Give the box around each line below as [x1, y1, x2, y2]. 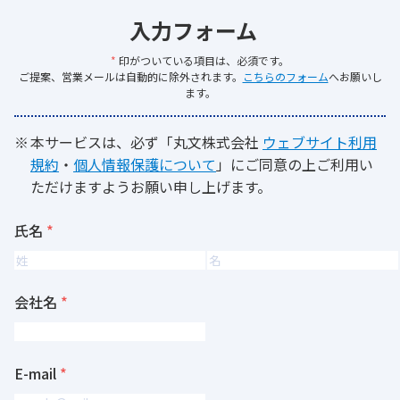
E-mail [14, 362, 56, 384]
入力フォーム [129, 14, 257, 46]
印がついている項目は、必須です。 [116, 53, 289, 68]
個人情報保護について [73, 154, 216, 175]
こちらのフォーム [242, 69, 329, 84]
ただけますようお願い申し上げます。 [30, 176, 271, 197]
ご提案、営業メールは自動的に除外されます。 [18, 69, 243, 84]
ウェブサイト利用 [262, 131, 377, 153]
